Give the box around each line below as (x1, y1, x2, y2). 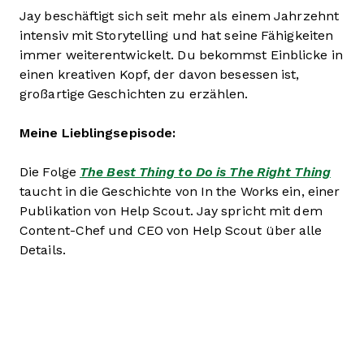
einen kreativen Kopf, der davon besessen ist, (19, 67, 300, 82)
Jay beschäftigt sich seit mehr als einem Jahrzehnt (19, 9, 339, 24)
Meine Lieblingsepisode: (19, 126, 176, 141)
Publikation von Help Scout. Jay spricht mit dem (19, 204, 323, 219)
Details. (19, 243, 66, 258)
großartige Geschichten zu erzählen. (19, 87, 249, 102)
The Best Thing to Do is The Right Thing (80, 165, 331, 180)
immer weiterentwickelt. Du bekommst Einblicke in (19, 48, 343, 63)
